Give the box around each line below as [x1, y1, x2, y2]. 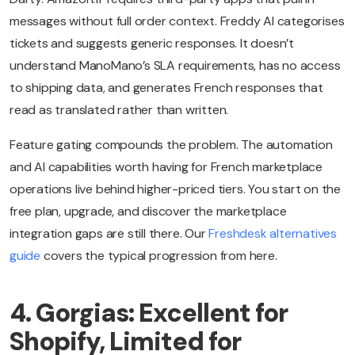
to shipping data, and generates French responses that [10, 79, 323, 97]
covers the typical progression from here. [40, 247, 277, 265]
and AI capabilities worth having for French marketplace [10, 158, 323, 176]
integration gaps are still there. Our [10, 225, 206, 242]
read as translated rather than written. [10, 101, 229, 119]
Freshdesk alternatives [208, 225, 338, 242]
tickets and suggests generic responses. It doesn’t [10, 35, 294, 52]
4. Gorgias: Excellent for [10, 296, 288, 330]
